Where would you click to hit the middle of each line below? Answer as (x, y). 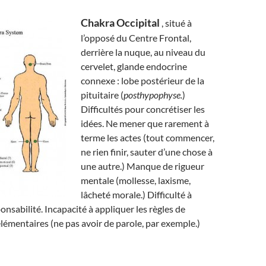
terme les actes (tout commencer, (148, 137)
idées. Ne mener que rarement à (145, 123)
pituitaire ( (102, 95)
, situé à (176, 23)
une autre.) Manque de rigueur (142, 166)
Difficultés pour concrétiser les (143, 109)
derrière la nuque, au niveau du (143, 52)
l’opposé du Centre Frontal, (136, 38)
